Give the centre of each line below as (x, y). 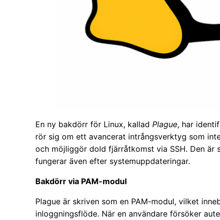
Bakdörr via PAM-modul (81, 181)
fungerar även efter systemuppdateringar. (113, 161)
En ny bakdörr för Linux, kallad (94, 124)
